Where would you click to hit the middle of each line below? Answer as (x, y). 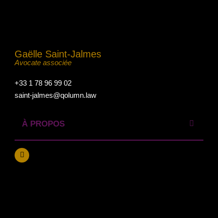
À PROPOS (43, 123)
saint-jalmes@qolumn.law (55, 95)
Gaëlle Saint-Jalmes (58, 54)
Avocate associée (43, 62)
